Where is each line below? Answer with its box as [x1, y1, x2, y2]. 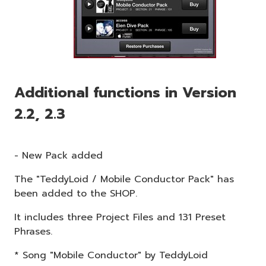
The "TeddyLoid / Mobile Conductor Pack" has [14, 172, 234, 186]
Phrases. [14, 224, 52, 239]
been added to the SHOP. [14, 186, 137, 201]
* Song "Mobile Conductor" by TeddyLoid [14, 248, 208, 262]
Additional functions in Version [14, 81, 236, 103]
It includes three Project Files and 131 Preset [14, 210, 226, 224]
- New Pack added [14, 148, 103, 163]
